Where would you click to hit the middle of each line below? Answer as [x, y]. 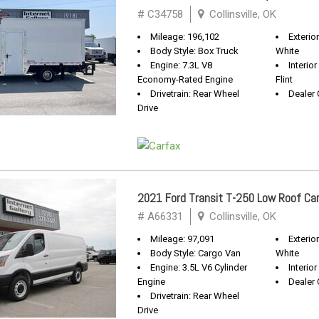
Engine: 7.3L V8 [181, 65]
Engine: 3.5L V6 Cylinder [199, 267]
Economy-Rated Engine [185, 79]
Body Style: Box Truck [194, 51]
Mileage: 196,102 [185, 37]
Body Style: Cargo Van [195, 253]
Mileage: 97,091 [182, 239]
